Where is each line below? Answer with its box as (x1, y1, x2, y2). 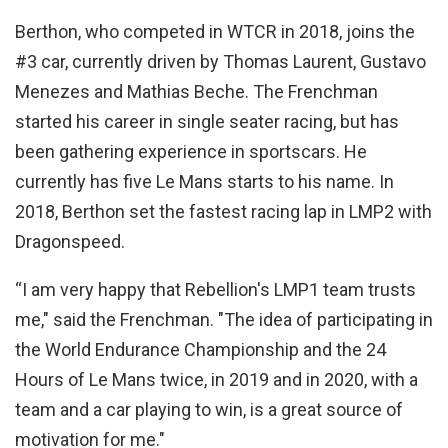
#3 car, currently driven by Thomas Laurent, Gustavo (15, 51, 426, 73)
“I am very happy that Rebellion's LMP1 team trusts (15, 279, 416, 301)
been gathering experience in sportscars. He (15, 141, 367, 163)
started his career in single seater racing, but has (15, 111, 399, 133)
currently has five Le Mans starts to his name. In (15, 171, 394, 193)
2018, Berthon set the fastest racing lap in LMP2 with (15, 201, 432, 223)
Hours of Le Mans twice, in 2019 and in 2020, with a (15, 369, 418, 391)
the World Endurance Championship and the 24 (15, 339, 386, 361)
